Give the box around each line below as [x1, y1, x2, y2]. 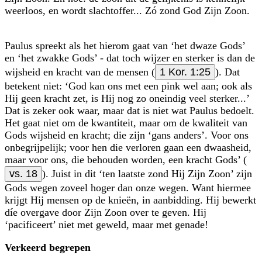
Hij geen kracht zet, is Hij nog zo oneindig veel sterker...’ [5, 92, 249, 104]
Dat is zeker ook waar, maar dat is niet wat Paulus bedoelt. [5, 104, 254, 116]
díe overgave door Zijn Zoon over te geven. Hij [5, 206, 206, 218]
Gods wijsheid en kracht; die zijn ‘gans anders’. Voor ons [5, 129, 249, 141]
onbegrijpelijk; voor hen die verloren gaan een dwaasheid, [5, 141, 251, 153]
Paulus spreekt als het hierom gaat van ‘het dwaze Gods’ [5, 39, 245, 51]
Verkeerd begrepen [5, 241, 91, 253]
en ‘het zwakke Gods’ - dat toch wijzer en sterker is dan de [5, 51, 255, 64]
